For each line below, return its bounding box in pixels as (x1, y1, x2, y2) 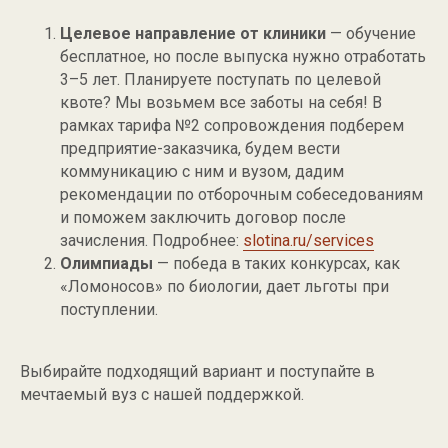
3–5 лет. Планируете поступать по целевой (60, 70, 381, 90)
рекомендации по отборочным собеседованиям (60, 185, 423, 205)
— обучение (326, 24, 416, 44)
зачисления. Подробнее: (60, 231, 243, 251)
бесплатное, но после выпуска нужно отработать (60, 47, 426, 67)
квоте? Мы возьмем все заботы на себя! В (60, 93, 382, 113)
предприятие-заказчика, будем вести (60, 139, 340, 159)
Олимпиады (60, 254, 153, 274)
